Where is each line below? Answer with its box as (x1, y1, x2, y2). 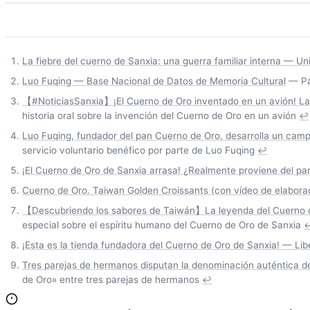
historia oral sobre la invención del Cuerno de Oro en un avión (22, 110, 296, 122)
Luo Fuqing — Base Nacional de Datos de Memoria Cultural (22, 75, 286, 87)
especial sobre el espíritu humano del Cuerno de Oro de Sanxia (22, 219, 301, 231)
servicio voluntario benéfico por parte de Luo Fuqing (22, 145, 255, 156)
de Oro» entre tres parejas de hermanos (22, 274, 199, 286)
